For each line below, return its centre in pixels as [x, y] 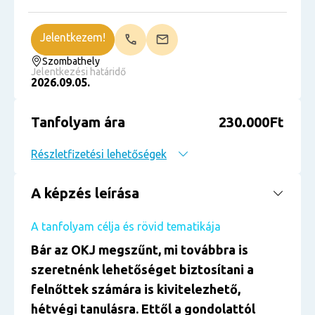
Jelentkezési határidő [78, 72]
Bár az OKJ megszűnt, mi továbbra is [140, 250]
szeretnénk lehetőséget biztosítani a [142, 269]
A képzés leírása [85, 193]
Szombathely [71, 61]
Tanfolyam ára [78, 122]
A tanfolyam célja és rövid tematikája [126, 226]
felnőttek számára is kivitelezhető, [136, 289]
